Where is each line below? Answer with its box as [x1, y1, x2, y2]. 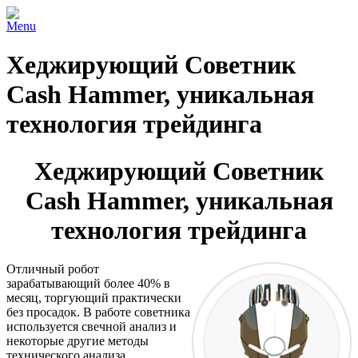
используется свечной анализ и [6, 320, 177, 334]
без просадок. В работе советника [6, 305, 190, 320]
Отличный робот [6, 262, 99, 276]
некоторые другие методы [6, 334, 149, 348]
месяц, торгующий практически [6, 291, 181, 305]
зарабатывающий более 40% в [6, 276, 170, 291]
